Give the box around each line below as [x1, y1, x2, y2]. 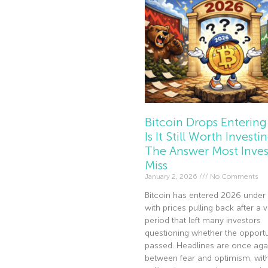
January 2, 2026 [144, 172, 199, 181]
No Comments [208, 172, 258, 181]
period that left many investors [144, 216, 261, 226]
